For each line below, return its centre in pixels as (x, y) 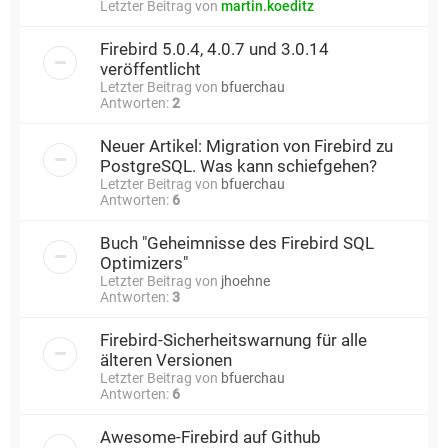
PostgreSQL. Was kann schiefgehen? (238, 165)
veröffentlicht (150, 68)
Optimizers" (144, 262)
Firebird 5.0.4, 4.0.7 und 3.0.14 (214, 48)
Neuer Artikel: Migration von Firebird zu (246, 145)
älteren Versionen (166, 359)
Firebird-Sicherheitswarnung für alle (233, 339)
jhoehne (245, 280)
